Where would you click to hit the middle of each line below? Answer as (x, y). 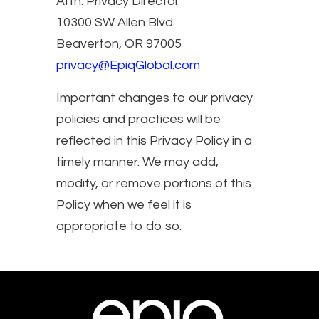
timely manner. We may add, (137, 162)
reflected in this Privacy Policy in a (154, 140)
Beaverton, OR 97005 (119, 43)
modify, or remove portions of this (154, 183)
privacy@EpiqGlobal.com (128, 65)
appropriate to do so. (119, 226)
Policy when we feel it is (124, 204)
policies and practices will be (138, 119)
